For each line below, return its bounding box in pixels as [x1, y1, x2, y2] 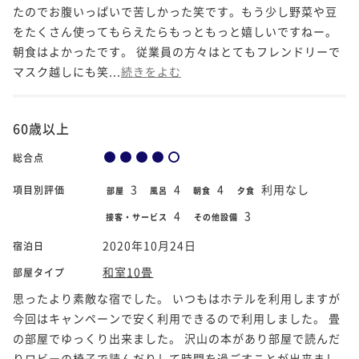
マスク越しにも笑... [13, 63, 121, 79]
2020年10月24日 [103, 236, 197, 253]
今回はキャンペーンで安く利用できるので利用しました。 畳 [13, 309, 341, 326]
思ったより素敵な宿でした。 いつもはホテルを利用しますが [13, 289, 341, 306]
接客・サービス [106, 210, 171, 223]
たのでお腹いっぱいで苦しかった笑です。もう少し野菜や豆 [13, 2, 337, 19]
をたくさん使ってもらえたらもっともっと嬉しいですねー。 [13, 22, 337, 39]
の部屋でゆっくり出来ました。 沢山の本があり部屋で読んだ [13, 329, 341, 346]
